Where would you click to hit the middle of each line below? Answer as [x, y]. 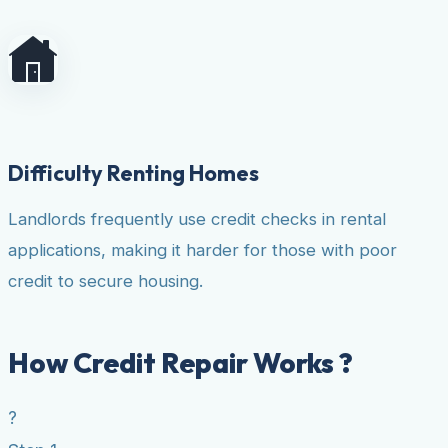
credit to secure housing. [105, 280]
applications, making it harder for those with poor [202, 249]
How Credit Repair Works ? [180, 362]
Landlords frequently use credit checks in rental [197, 218]
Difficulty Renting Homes [133, 172]
